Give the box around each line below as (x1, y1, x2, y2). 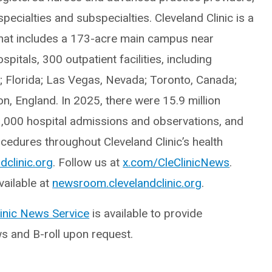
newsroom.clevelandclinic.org (52, 176, 202, 190)
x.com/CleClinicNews (123, 155, 230, 169)
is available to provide (89, 206, 203, 220)
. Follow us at (53, 155, 123, 169)
